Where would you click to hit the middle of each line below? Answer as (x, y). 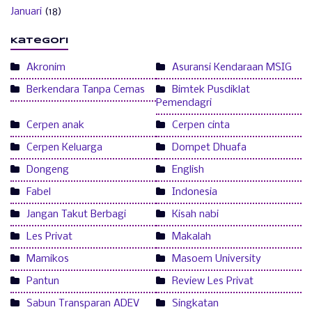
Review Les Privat (213, 282)
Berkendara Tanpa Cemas (86, 90)
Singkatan (195, 304)
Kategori (39, 41)
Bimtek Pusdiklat (211, 90)
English (188, 170)
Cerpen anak (55, 126)
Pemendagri (184, 103)
